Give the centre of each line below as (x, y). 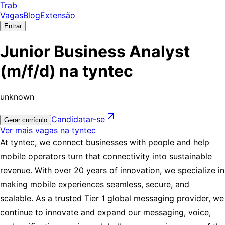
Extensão (58, 15)
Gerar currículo (26, 120)
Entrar (13, 26)
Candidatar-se (78, 119)
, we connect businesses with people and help (122, 142)
